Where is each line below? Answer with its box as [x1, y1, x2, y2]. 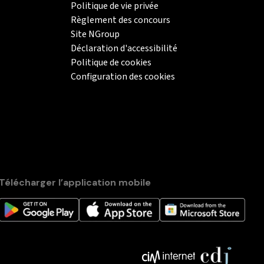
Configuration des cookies [71, 70, 175, 83]
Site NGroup [71, 27, 120, 41]
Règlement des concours [71, 13, 170, 27]
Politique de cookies [71, 55, 151, 69]
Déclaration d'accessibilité [71, 41, 177, 55]
